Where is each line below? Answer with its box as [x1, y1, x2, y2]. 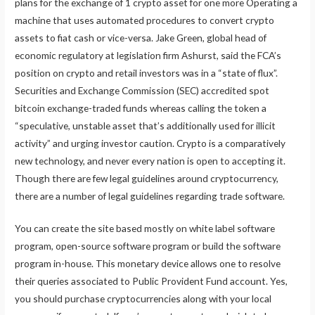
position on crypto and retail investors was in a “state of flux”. [15, 66, 278, 79]
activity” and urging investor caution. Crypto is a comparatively [15, 136, 286, 149]
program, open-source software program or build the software [15, 240, 281, 252]
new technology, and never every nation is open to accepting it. [15, 154, 286, 167]
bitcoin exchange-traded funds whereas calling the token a [15, 101, 267, 114]
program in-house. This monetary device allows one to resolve [15, 257, 281, 270]
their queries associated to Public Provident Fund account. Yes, [15, 275, 288, 288]
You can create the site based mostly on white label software [15, 222, 276, 235]
